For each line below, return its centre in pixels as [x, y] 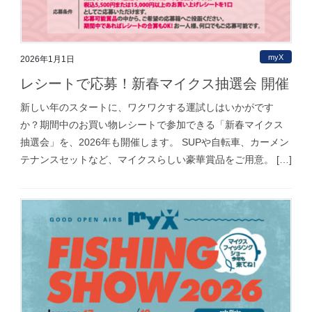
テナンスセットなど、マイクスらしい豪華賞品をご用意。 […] [156, 160]
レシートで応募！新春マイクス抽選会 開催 [155, 84]
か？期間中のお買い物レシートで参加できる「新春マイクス [152, 125]
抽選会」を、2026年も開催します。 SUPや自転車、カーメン [155, 142]
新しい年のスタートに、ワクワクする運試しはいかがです [147, 108]
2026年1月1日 [47, 60]
